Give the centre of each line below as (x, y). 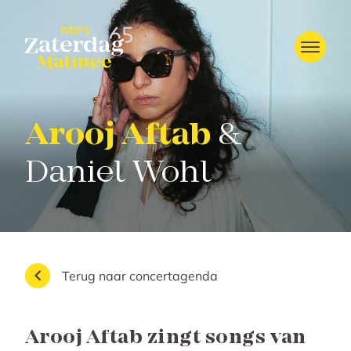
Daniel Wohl (118, 174)
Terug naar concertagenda (140, 276)
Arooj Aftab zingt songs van (166, 338)
